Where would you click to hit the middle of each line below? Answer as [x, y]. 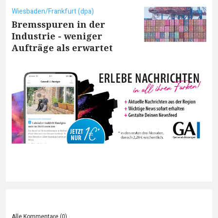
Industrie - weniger [57, 36]
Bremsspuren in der [58, 24]
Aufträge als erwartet [62, 48]
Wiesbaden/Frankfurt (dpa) [53, 11]
